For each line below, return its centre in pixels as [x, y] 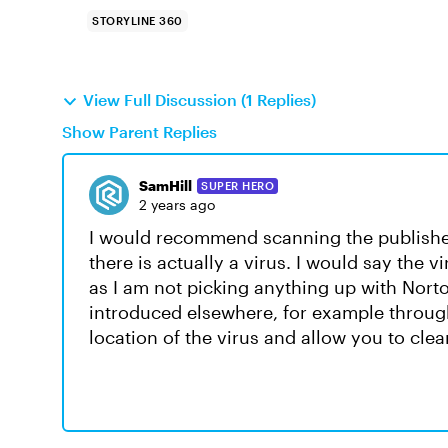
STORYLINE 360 [137, 20]
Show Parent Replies [139, 131]
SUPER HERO [237, 185]
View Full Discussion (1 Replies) [199, 99]
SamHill [165, 185]
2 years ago [177, 204]
